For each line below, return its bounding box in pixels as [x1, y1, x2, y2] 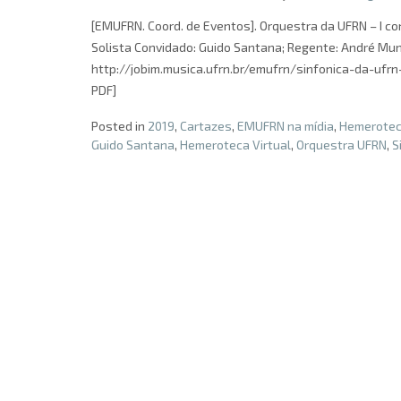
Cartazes [180, 118, 232, 134]
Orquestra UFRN [296, 137, 387, 153]
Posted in [91, 118, 148, 134]
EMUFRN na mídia [237, 118, 334, 134]
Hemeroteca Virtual [180, 137, 291, 153]
